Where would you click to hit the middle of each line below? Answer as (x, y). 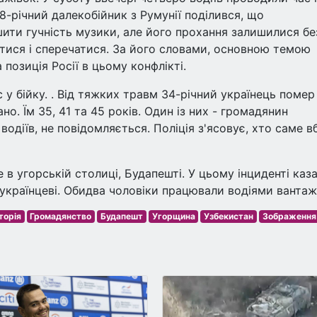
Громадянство (61, 216)
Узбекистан (229, 216)
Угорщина (173, 216)
